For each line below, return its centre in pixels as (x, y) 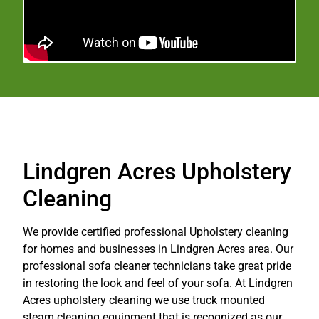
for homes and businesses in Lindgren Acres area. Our (158, 249)
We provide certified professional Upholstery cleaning (156, 232)
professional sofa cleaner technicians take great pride (157, 266)
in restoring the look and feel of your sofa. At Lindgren (158, 283)
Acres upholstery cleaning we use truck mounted (144, 300)
